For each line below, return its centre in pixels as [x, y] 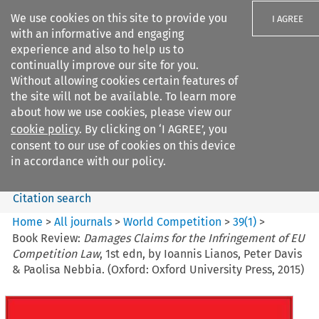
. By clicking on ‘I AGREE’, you [153, 129]
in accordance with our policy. [88, 161]
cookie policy [45, 129]
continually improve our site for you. [105, 65]
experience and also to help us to [97, 49]
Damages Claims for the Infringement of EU [194, 238]
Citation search [52, 198]
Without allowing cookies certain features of [124, 81]
